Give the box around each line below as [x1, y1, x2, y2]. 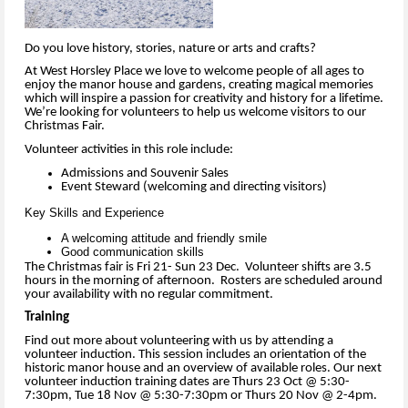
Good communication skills [61, 244, 204, 259]
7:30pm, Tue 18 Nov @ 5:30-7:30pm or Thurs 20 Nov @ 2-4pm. [25, 388, 380, 403]
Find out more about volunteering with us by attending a [25, 333, 333, 348]
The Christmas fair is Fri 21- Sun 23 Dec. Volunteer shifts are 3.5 [25, 260, 372, 274]
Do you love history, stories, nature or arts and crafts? [25, 41, 316, 56]
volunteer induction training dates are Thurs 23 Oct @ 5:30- [25, 374, 350, 389]
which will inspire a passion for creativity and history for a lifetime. [25, 92, 383, 107]
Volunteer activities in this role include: [25, 142, 233, 157]
